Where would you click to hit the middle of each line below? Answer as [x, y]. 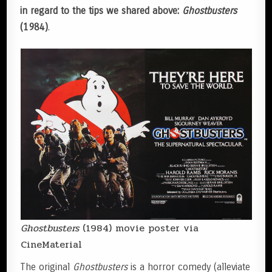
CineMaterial [51, 244]
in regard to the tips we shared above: [101, 11]
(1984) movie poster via [138, 228]
